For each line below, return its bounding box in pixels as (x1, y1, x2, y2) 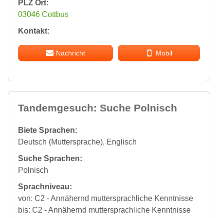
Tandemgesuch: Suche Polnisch (18, 102, 177, 114)
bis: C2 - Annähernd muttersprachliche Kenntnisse (18, 206, 191, 215)
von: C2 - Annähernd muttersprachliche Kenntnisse (18, 194, 193, 203)
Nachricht (55, 49, 85, 57)
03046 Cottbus (18, 10, 69, 19)
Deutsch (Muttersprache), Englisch (18, 138, 137, 146)
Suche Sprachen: (18, 154, 82, 163)
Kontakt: (18, 27, 50, 36)
